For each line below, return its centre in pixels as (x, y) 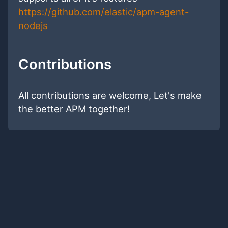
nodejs (33, 26)
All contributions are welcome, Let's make (110, 95)
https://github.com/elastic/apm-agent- (104, 12)
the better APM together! (74, 109)
